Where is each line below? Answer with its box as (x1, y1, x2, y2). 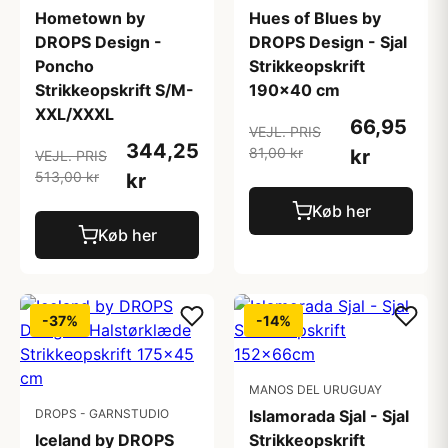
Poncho (35, 56, 94, 76)
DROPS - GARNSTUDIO (35, 406, 169, 421)
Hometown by (35, 8, 145, 28)
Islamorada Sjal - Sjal (249, 406, 409, 426)
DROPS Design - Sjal (249, 32, 407, 52)
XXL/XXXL (35, 104, 114, 124)
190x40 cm (249, 80, 340, 100)
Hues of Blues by (249, 8, 381, 28)
